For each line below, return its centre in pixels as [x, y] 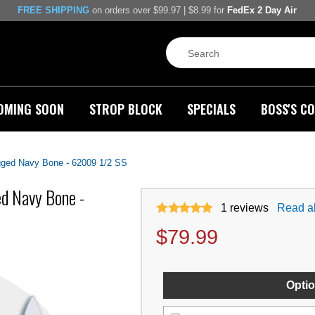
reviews [249, 207]
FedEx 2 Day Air [262, 11]
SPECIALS [212, 109]
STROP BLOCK [126, 109]
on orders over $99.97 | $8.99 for [158, 11]
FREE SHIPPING [53, 11]
